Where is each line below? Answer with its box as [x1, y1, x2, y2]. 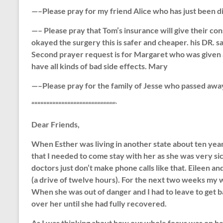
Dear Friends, [31, 119, 80, 129]
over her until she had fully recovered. [31, 198, 167, 208]
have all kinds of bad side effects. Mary [31, 61, 168, 71]
